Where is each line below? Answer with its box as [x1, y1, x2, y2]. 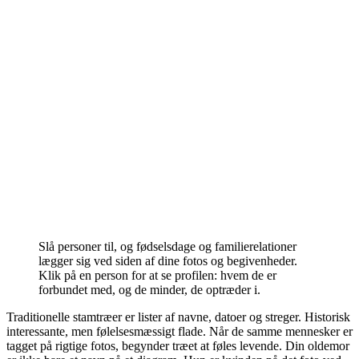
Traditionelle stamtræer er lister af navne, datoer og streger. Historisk [6, 309, 350, 324]
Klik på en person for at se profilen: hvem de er [38, 268, 276, 282]
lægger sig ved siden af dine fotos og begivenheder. [38, 253, 297, 268]
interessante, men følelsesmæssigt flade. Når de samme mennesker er [6, 324, 353, 338]
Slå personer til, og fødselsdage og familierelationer [38, 239, 296, 253]
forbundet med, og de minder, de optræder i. [38, 282, 260, 296]
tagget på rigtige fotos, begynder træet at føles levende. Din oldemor [6, 338, 349, 353]
